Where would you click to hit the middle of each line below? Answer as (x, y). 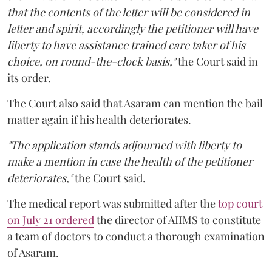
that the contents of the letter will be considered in (129, 12)
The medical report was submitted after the (113, 204)
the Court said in (217, 62)
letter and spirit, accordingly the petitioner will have (133, 29)
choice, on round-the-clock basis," (91, 62)
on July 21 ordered (51, 220)
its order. (29, 78)
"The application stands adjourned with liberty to (124, 145)
